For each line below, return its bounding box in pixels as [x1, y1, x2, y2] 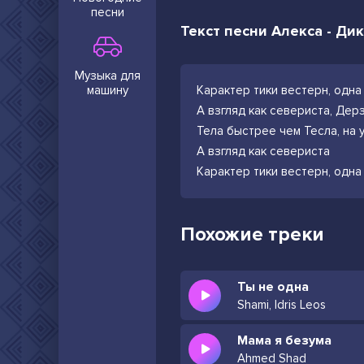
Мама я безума [237, 332, 331, 349]
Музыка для [74, 68, 141, 83]
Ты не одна [237, 279, 309, 295]
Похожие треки [180, 223, 324, 246]
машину [86, 83, 128, 97]
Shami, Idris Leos [237, 297, 326, 312]
